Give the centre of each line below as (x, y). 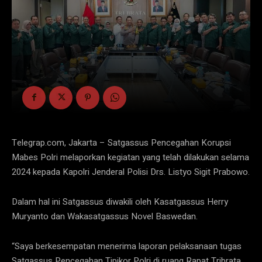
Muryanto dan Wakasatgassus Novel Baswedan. (105, 216)
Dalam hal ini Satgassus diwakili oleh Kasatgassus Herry (120, 201)
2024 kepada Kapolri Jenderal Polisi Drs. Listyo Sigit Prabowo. (131, 172)
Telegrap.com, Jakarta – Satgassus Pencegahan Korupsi (121, 142)
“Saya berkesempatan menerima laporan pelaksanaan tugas (127, 246)
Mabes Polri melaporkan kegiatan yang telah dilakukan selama (130, 157)
